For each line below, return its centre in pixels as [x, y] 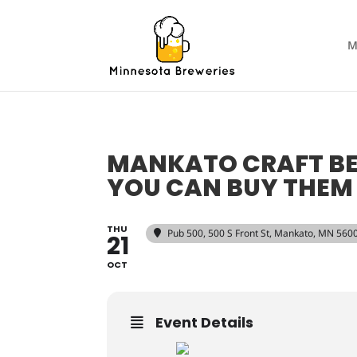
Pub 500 [186, 233]
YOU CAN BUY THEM [230, 188]
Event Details [205, 322]
